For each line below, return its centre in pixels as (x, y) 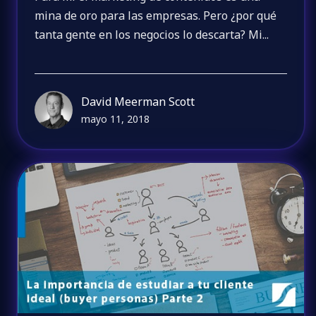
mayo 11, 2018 (116, 119)
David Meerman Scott (138, 102)
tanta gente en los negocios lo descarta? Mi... (152, 34)
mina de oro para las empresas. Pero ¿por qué (156, 15)
